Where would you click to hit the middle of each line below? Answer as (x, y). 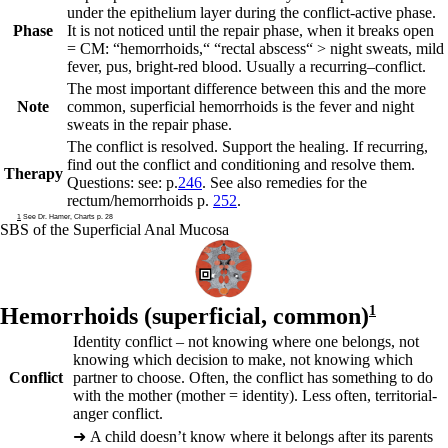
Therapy (33, 173)
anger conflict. (118, 413)
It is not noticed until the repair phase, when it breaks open (250, 30)
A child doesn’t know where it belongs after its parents (261, 436)
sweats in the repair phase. (149, 124)
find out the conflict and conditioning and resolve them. (241, 164)
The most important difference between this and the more (246, 88)
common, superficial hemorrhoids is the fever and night (240, 106)
